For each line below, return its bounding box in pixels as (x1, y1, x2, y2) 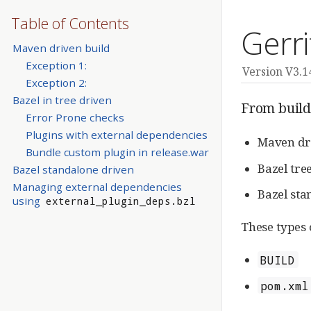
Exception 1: (25, 58, 87, 72)
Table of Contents (11, 12, 129, 33)
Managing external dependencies (12, 180, 182, 194)
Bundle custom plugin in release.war (25, 145, 209, 160)
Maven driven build (12, 40, 110, 55)
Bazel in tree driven (12, 92, 112, 107)
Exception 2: (25, 75, 87, 90)
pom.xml (260, 278, 310, 293)
